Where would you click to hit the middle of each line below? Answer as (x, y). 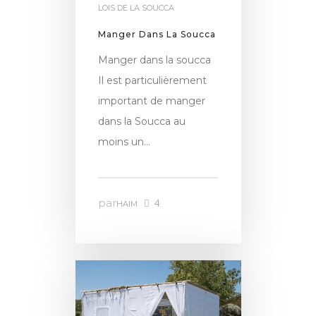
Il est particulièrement (153, 80)
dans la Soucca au (142, 121)
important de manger (152, 101)
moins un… (124, 141)
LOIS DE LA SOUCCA (136, 7)
